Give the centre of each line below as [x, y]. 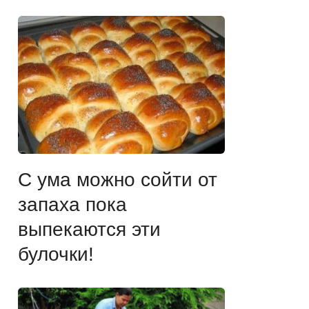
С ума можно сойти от [118, 179]
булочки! [56, 254]
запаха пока [72, 204]
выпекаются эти [89, 229]
